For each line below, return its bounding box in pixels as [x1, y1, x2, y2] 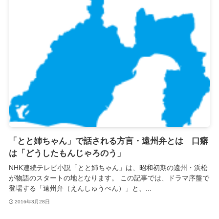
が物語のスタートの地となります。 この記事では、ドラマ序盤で [8, 174, 209, 182]
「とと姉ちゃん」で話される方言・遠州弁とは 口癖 [8, 136, 208, 146]
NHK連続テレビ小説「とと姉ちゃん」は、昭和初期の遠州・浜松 [8, 163, 208, 172]
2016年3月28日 [15, 199, 50, 205]
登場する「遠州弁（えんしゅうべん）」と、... [8, 184, 152, 192]
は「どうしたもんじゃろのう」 [8, 148, 125, 158]
